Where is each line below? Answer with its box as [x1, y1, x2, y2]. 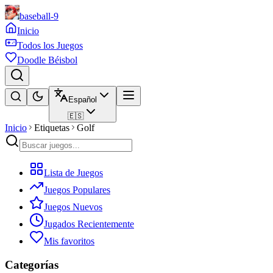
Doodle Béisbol [17, 55, 77, 65]
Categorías [5, 258, 58, 271]
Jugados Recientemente [44, 219, 134, 229]
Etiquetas [34, 122, 69, 133]
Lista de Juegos [44, 168, 103, 178]
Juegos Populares [44, 185, 110, 195]
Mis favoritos [44, 236, 94, 246]
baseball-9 [19, 11, 58, 21]
